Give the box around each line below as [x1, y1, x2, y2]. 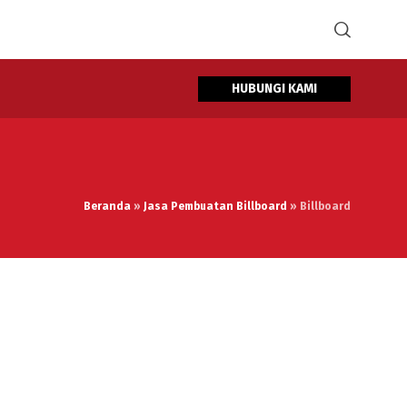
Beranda [84, 200, 131, 213]
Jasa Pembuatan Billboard [144, 200, 287, 213]
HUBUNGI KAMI [232, 80, 317, 96]
